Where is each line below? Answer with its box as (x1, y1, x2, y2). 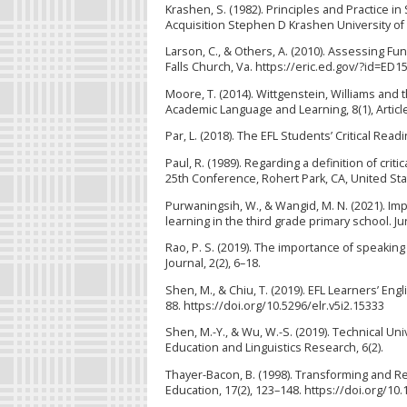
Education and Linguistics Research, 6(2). (165, 340, 383, 356)
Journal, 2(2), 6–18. (165, 255, 261, 272)
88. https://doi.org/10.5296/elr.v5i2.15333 (165, 297, 384, 313)
